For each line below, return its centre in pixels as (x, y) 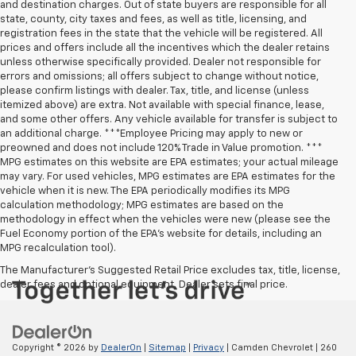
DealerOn (121, 348)
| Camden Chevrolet (269, 348)
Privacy (209, 348)
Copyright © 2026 (50, 348)
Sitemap (167, 348)
